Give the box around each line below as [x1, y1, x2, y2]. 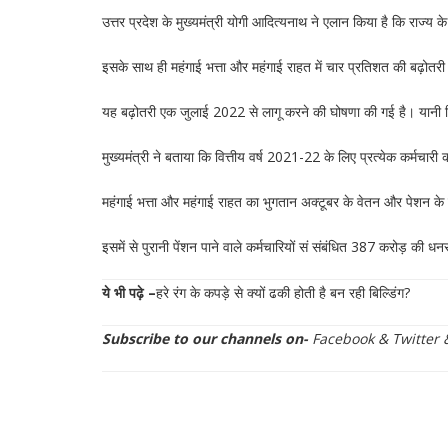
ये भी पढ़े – [102, 283, 156, 302]
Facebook [312, 329, 374, 348]
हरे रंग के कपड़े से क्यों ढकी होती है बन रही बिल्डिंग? [156, 283, 410, 302]
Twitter [392, 329, 439, 348]
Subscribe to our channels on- [102, 329, 308, 348]
